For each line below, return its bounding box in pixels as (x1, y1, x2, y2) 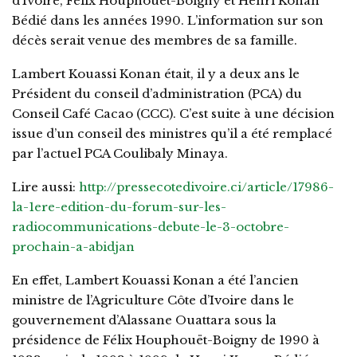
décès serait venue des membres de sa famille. (12, 32, 297, 48)
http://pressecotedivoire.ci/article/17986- (79, 178, 334, 194)
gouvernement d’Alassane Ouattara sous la (12, 312, 277, 328)
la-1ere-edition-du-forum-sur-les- (12, 198, 226, 214)
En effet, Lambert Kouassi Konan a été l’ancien (12, 272, 299, 288)
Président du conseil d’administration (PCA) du (12, 85, 302, 101)
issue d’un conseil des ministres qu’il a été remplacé (12, 125, 332, 141)
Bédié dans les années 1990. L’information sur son (12, 12, 324, 28)
